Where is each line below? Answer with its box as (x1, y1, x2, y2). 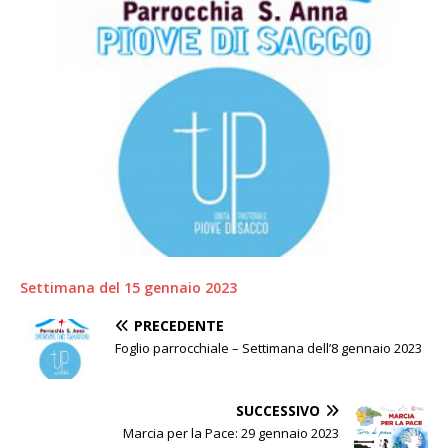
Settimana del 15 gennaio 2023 (20, 277, 237, 297)
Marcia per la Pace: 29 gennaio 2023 (123, 423, 339, 442)
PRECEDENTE (134, 315, 224, 335)
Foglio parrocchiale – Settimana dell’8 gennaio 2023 (115, 338, 422, 357)
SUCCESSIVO (236, 400, 320, 420)
